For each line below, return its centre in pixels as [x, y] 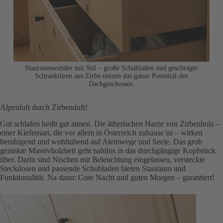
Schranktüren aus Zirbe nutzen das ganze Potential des [111, 76]
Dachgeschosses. [111, 84]
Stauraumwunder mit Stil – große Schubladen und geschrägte [111, 68]
